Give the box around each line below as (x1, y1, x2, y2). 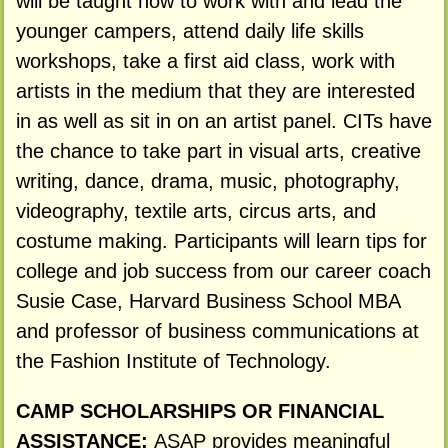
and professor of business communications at (15, 319, 419, 342)
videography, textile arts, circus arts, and (15, 199, 376, 222)
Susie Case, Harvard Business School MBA (15, 289, 400, 312)
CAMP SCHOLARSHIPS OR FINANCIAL (15, 399, 384, 422)
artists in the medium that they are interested (15, 79, 415, 102)
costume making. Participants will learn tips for (15, 229, 427, 252)
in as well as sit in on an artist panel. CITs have (15, 109, 432, 132)
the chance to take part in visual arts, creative (15, 139, 421, 162)
